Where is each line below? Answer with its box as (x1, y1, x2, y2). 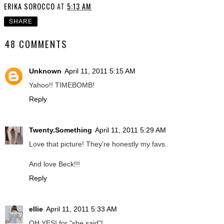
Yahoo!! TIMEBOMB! (29, 80, 94, 89)
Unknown (29, 66, 61, 75)
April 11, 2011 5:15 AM (64, 66, 135, 75)
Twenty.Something (29, 125, 92, 134)
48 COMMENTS (5, 37, 67, 51)
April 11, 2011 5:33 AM (46, 204, 117, 213)
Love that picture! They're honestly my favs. (29, 139, 167, 148)
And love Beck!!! (29, 159, 80, 168)
